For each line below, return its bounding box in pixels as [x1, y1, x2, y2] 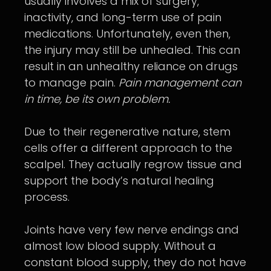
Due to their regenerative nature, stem [24, 124, 230, 140]
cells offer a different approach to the [24, 140, 232, 156]
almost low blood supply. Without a [24, 238, 216, 254]
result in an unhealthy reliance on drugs [24, 59, 238, 74]
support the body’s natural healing [24, 173, 214, 189]
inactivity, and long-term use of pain [24, 10, 221, 25]
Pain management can [119, 75, 241, 91]
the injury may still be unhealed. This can [24, 42, 240, 58]
